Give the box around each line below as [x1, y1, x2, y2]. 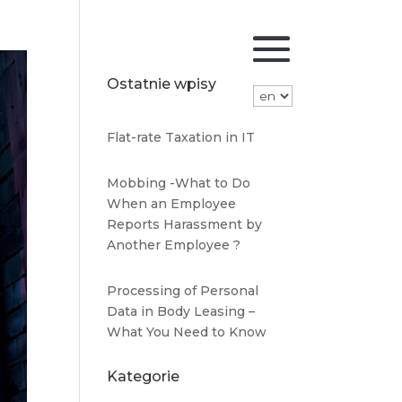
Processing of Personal [107, 283, 259, 299]
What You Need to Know [107, 324, 267, 340]
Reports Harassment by [107, 216, 263, 232]
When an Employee [107, 196, 237, 212]
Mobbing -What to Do [107, 175, 251, 191]
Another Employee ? [107, 237, 241, 253]
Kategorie [107, 368, 180, 385]
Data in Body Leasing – [107, 303, 256, 319]
